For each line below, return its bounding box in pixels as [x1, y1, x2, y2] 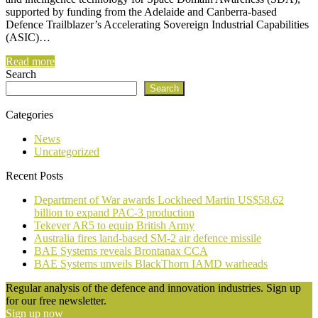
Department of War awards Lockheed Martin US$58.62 [34, 193, 284, 206]
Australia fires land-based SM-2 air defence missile [34, 231, 261, 244]
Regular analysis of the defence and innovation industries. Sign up [6, 281, 301, 294]
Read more [6, 55, 55, 67]
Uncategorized [34, 145, 99, 158]
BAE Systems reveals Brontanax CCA [34, 244, 208, 257]
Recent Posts [6, 169, 63, 182]
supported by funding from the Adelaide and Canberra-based [6, 5, 277, 18]
